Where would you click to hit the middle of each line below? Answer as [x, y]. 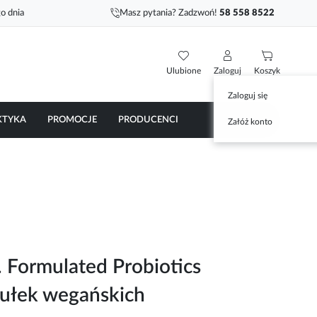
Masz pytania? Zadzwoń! [169, 13]
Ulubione [184, 70]
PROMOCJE [72, 120]
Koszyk [267, 70]
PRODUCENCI [148, 120]
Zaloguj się [248, 95]
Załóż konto [250, 121]
